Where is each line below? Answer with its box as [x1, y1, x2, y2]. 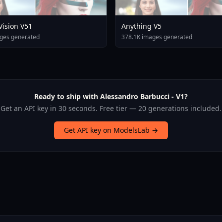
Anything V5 [121, 21, 162, 31]
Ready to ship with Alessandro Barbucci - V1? [34, 91, 188, 101]
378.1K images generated [121, 32, 192, 41]
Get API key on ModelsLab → [64, 125, 158, 135]
